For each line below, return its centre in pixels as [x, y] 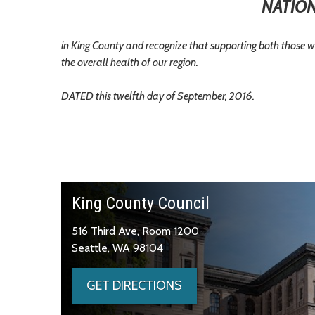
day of [161, 96]
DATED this [87, 96]
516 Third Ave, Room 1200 [135, 231]
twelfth [129, 96]
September [201, 96]
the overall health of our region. [130, 62]
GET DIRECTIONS [134, 285]
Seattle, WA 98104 [117, 247]
